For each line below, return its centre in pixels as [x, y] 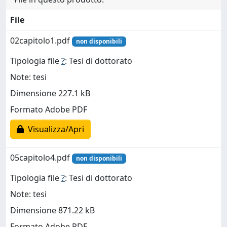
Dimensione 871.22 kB [52, 211]
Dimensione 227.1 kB [50, 93]
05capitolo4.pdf [41, 158]
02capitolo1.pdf [41, 41]
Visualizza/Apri [54, 129]
